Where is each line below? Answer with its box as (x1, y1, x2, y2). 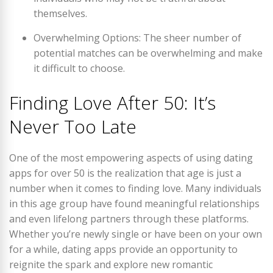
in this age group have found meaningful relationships (9, 197, 260, 210)
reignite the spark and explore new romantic (9, 258, 213, 271)
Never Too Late (9, 114, 136, 139)
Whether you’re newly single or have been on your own (9, 227, 262, 241)
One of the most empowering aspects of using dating (9, 151, 253, 165)
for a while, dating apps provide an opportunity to (9, 243, 238, 256)
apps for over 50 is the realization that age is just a (9, 166, 241, 180)
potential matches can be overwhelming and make (34, 46, 263, 60)
